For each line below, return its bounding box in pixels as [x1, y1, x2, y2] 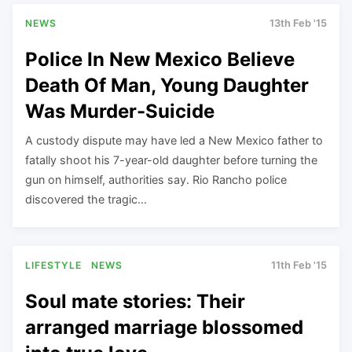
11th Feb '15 [271, 258, 327, 271]
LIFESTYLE [25, 258, 82, 271]
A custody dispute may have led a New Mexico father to [25, 133, 323, 147]
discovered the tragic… [25, 192, 147, 206]
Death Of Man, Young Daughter [25, 73, 309, 97]
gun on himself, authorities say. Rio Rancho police [25, 172, 287, 186]
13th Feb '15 [269, 16, 327, 29]
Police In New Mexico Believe [25, 47, 295, 71]
